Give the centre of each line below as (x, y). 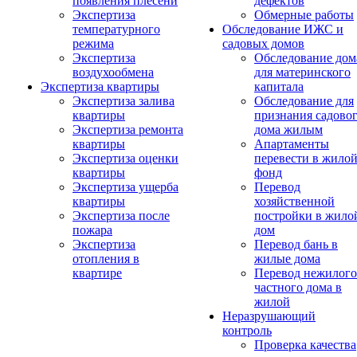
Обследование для (304, 101)
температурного (116, 29)
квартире (97, 273)
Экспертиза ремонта (128, 129)
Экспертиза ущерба (126, 187)
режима (93, 43)
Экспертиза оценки (126, 158)
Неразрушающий (269, 316)
